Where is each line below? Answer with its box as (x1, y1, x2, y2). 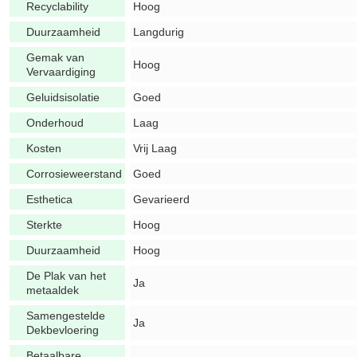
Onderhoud (26, 116, 84, 129)
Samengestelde (26, 309, 105, 322)
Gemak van (26, 51, 84, 64)
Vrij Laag (133, 142, 177, 155)
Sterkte (26, 218, 62, 231)
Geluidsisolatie (26, 91, 100, 104)
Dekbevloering (26, 324, 99, 336)
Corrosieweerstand (26, 167, 122, 180)
